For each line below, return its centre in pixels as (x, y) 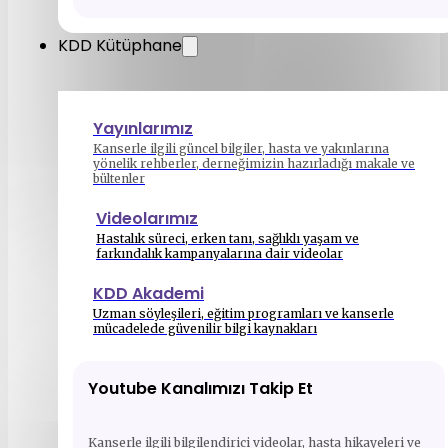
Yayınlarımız (143, 128)
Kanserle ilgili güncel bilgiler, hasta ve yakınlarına (241, 148)
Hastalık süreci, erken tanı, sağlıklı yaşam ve (227, 238)
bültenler (119, 178)
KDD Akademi (148, 293)
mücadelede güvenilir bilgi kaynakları (205, 328)
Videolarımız (147, 218)
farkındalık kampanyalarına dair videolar (219, 253)
